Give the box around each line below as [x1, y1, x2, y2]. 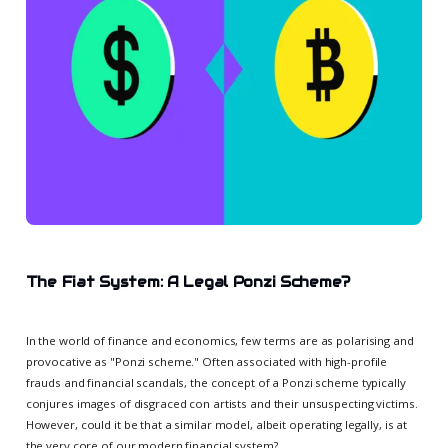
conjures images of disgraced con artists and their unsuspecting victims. [25, 395, 418, 411]
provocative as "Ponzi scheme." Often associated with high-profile [25, 353, 388, 369]
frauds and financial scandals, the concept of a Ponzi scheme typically [25, 374, 406, 390]
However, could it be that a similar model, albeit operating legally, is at [25, 416, 408, 432]
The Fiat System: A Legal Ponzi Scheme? [25, 272, 351, 291]
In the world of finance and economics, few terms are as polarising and [25, 332, 414, 348]
